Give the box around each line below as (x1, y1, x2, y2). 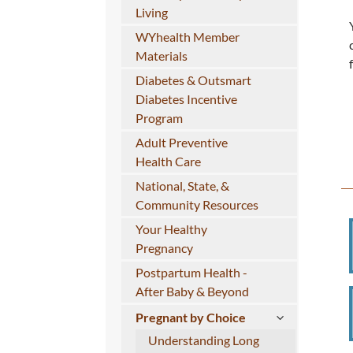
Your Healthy (135, 221, 207, 237)
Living (135, 5, 168, 20)
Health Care (135, 154, 201, 169)
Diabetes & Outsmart (135, 72, 251, 88)
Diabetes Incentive (135, 91, 237, 107)
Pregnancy (135, 240, 193, 256)
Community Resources (135, 197, 258, 213)
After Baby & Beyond (135, 284, 249, 299)
